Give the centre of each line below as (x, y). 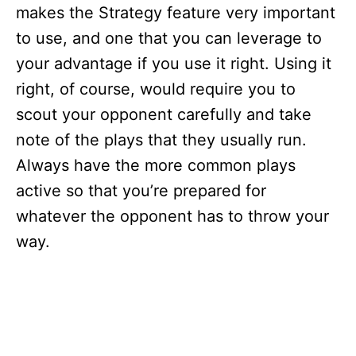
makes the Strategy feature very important (176, 13)
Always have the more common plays (156, 165)
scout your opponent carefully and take (164, 114)
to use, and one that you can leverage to (169, 38)
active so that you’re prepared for (141, 191)
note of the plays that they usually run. (161, 140)
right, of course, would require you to (156, 89)
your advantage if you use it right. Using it (174, 64)
